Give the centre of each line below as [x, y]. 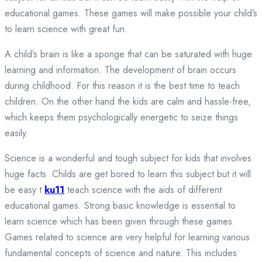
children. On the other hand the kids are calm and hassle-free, [128, 102]
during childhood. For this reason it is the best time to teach [122, 86]
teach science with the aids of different [143, 190]
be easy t [25, 190]
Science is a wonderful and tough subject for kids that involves [128, 158]
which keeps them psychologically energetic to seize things [121, 118]
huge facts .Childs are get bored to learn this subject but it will [128, 174]
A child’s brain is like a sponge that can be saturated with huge [128, 54]
